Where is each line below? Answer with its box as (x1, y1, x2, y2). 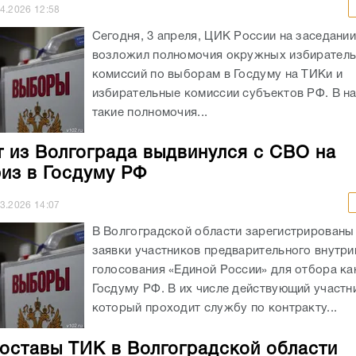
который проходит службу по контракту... (91, 302, 338, 314)
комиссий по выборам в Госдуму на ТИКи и (91, 68, 343, 80)
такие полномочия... (91, 106, 208, 118)
